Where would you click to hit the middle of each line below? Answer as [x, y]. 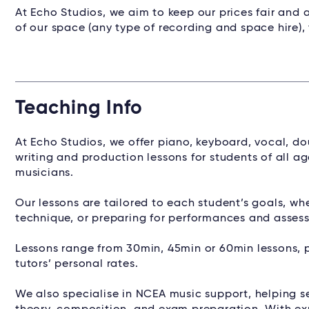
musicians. [45, 173]
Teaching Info [79, 108]
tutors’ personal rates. [79, 264]
